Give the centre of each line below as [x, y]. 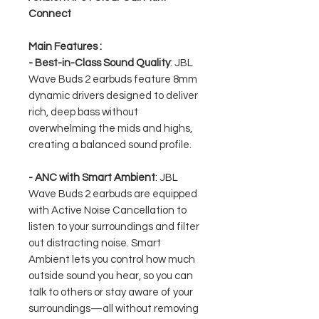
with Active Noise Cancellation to [108, 210]
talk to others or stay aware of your [111, 292]
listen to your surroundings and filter [114, 227]
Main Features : [65, 47]
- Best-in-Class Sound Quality [99, 63]
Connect [50, 14]
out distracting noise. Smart [95, 243]
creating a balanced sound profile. [110, 145]
